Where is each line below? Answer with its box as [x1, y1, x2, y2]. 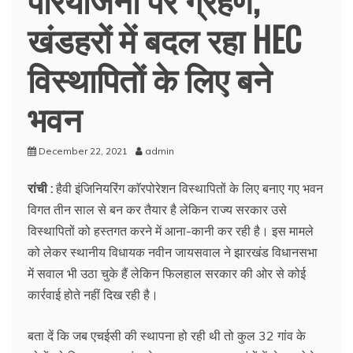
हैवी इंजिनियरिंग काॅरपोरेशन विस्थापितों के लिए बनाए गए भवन [53, 180, 323, 196]
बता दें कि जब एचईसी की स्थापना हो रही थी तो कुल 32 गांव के [28, 327, 306, 344]
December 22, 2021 [39, 144, 128, 157]
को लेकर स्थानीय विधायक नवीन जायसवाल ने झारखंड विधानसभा [28, 243, 318, 260]
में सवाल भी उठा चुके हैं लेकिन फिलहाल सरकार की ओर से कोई [28, 265, 306, 281]
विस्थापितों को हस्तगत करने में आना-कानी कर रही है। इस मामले [28, 222, 314, 239]
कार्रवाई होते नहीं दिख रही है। [28, 286, 158, 303]
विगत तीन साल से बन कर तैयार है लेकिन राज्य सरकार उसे [28, 201, 287, 217]
